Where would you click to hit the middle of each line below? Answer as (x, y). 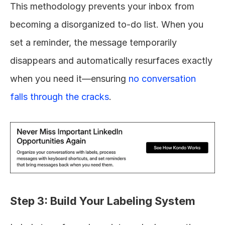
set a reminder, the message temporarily (93, 42)
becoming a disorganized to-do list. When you (107, 24)
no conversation (162, 78)
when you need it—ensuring (69, 78)
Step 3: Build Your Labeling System (103, 201)
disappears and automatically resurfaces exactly (111, 60)
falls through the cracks (60, 96)
